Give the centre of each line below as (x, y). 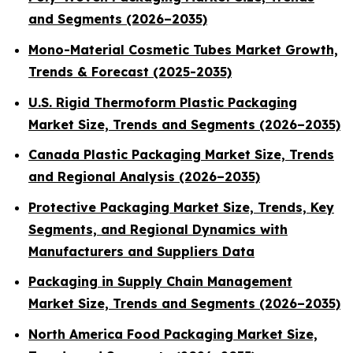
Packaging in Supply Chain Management (160, 282)
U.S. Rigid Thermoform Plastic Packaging (163, 102)
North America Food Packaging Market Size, (173, 334)
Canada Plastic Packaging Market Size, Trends (181, 155)
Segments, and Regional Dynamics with (158, 229)
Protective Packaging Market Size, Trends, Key (181, 207)
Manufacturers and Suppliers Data (141, 251)
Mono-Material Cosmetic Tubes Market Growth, (183, 49)
